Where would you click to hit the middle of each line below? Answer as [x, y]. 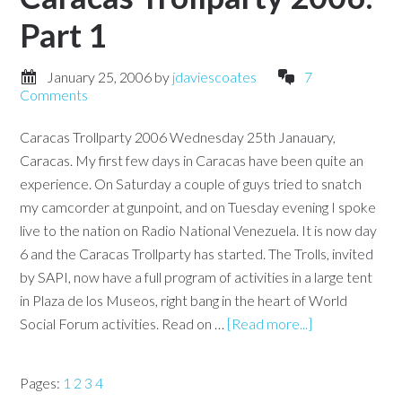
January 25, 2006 [100, 77]
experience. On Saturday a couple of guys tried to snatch [191, 184]
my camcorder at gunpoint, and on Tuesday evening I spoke [198, 207]
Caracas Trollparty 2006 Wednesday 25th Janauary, [178, 137]
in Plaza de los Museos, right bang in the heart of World [184, 300]
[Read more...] [270, 323]
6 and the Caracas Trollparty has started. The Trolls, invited [197, 253]
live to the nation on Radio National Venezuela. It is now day [199, 230]
